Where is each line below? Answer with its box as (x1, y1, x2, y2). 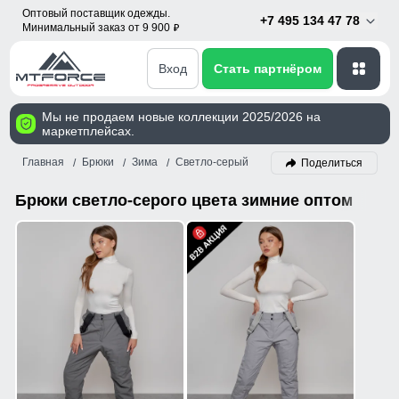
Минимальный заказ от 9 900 (21, 21, 173, 34)
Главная (21, 156, 64, 169)
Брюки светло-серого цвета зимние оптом (14, 191, 353, 209)
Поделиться (300, 156, 362, 169)
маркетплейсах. (41, 124, 134, 138)
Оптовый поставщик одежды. (21, 7, 170, 20)
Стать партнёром (214, 61, 322, 76)
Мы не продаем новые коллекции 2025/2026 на (41, 110, 321, 124)
